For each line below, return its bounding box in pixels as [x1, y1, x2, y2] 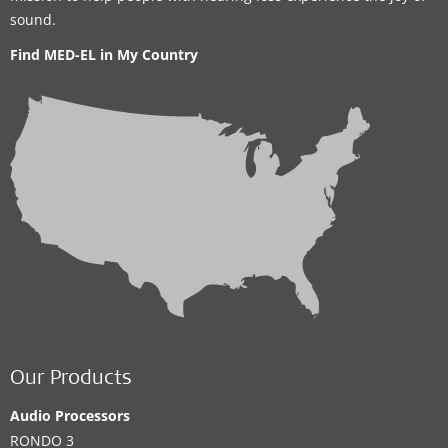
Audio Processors [10, 405, 130, 425]
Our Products [10, 369, 132, 390]
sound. [10, 9, 56, 29]
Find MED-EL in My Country [10, 44, 198, 64]
